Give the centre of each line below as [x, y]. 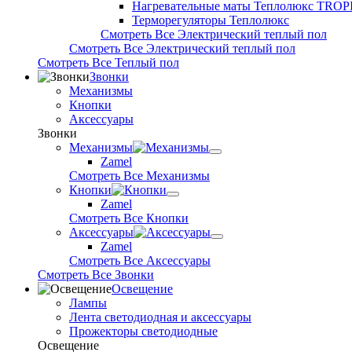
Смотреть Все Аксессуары [140, 260]
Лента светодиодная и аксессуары [160, 317]
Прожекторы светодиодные [143, 331]
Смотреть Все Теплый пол [108, 62]
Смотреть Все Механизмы [139, 176]
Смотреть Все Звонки [96, 275]
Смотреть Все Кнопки [129, 218]
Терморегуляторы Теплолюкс [211, 20]
